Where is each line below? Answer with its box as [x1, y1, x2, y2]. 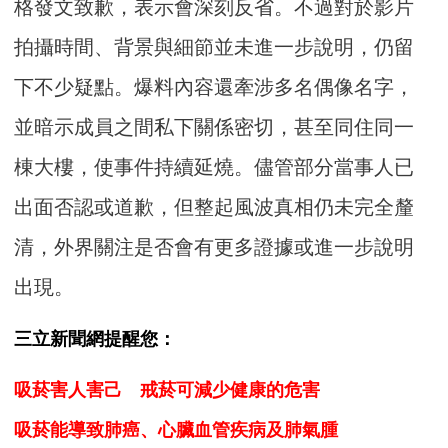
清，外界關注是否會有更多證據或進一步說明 [14, 236, 415, 258]
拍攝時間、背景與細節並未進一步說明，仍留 [14, 36, 415, 58]
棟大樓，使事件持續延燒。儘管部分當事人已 [14, 156, 415, 178]
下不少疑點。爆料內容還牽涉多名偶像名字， [14, 76, 415, 98]
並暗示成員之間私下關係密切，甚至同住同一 [14, 116, 415, 138]
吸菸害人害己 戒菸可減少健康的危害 [14, 380, 321, 400]
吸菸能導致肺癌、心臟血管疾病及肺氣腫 [14, 420, 339, 440]
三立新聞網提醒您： [14, 329, 177, 349]
